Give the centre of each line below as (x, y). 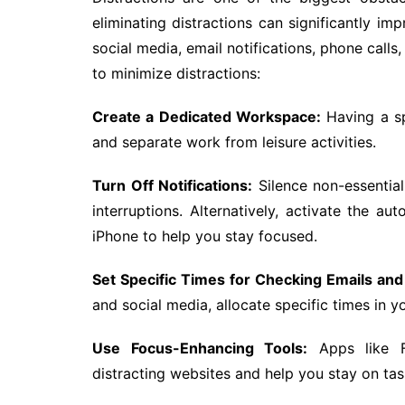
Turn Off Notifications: (172, 185)
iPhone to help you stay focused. (205, 235)
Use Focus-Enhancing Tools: (200, 348)
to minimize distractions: (176, 73)
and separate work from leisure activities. (234, 141)
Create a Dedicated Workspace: (207, 116)
